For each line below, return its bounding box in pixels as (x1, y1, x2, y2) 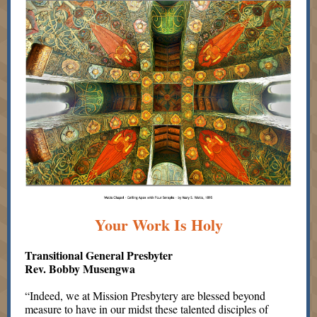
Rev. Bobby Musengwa (25, 260, 135, 277)
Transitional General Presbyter (25, 247, 173, 263)
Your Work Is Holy (94, 213, 223, 236)
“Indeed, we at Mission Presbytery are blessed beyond (25, 288, 265, 303)
